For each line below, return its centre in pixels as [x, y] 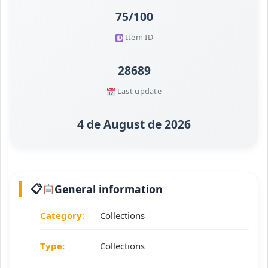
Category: [62, 216]
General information [109, 189]
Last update [138, 91]
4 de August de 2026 [134, 124]
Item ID [138, 37]
